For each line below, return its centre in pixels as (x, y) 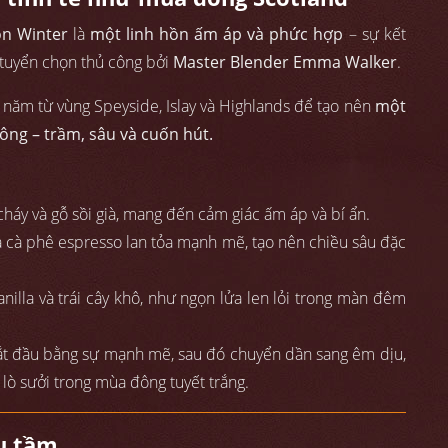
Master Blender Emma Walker (285, 62)
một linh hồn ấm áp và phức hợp (216, 34)
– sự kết (374, 34)
